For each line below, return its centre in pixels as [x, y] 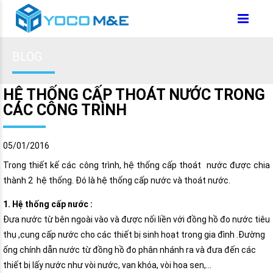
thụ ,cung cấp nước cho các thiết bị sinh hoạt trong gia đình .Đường [134, 234]
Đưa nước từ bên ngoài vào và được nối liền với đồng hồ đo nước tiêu [136, 219]
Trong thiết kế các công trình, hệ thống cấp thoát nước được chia [136, 165]
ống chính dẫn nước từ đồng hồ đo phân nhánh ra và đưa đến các [129, 250]
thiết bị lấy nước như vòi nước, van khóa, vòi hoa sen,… [107, 265]
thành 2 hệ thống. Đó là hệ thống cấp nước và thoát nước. [117, 180]
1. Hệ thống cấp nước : [48, 204]
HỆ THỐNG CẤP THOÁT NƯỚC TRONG [134, 95]
